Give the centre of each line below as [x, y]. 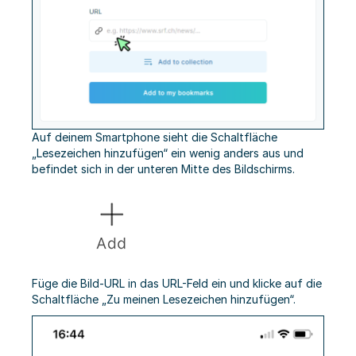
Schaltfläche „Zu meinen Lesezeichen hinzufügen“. [164, 300]
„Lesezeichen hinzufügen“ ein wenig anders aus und [168, 153]
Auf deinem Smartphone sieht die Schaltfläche [155, 137]
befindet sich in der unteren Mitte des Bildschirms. [163, 169]
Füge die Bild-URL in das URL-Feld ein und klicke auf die [177, 284]
